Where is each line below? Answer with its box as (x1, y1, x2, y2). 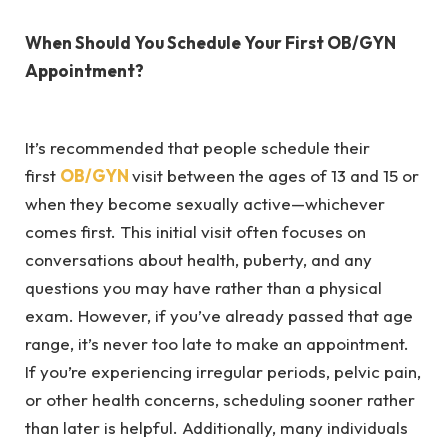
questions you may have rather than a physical (25, 276, 382, 298)
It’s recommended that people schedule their (25, 136, 370, 158)
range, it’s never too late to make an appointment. (25, 332, 417, 354)
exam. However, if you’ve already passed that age (25, 304, 413, 326)
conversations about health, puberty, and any (25, 248, 372, 270)
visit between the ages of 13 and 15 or (132, 164, 419, 186)
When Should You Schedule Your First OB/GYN (25, 32, 396, 54)
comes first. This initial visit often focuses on (25, 220, 366, 242)
